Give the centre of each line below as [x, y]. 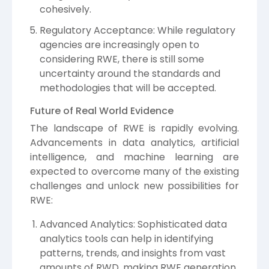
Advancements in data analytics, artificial [134, 143]
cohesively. [65, 9]
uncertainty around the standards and [130, 74]
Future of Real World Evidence [102, 111]
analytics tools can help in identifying [126, 239]
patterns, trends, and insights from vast [133, 253]
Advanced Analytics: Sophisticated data [133, 225]
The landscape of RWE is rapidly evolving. [134, 128]
